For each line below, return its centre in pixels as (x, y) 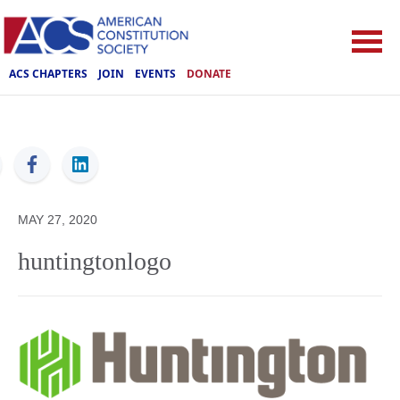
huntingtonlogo (95, 261)
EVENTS (155, 73)
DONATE (209, 73)
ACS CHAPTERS (48, 73)
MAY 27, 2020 (58, 220)
